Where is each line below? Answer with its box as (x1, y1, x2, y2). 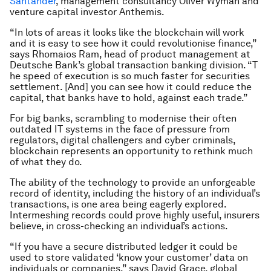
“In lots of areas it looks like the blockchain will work (10, 27, 244, 39)
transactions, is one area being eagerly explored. (10, 198, 226, 211)
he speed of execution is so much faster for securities (10, 70, 250, 82)
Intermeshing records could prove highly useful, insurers (10, 209, 260, 221)
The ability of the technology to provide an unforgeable (10, 177, 255, 189)
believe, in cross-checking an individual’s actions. (10, 220, 228, 232)
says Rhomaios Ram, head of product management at (10, 48, 250, 60)
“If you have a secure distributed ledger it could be (10, 241, 238, 253)
